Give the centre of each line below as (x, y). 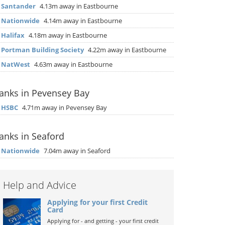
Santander (18, 6)
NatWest (16, 64)
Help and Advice (40, 185)
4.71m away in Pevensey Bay (64, 107)
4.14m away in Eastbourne (82, 21)
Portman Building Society (42, 50)
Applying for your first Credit (97, 202)
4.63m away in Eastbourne (73, 64)
